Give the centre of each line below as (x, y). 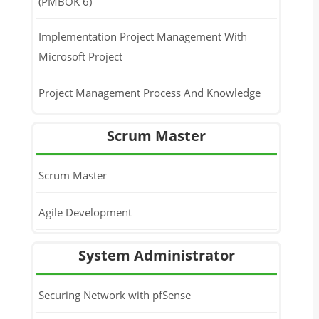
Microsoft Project (80, 56)
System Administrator (156, 255)
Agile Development (85, 212)
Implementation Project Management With (142, 36)
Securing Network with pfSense (114, 294)
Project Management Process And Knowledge (149, 92)
